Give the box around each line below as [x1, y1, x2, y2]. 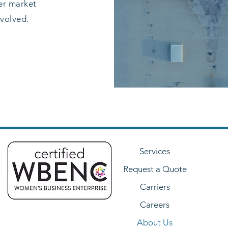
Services [139, 146, 170, 156]
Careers [140, 199, 169, 210]
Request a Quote [123, 164, 187, 174]
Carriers [139, 182, 170, 192]
